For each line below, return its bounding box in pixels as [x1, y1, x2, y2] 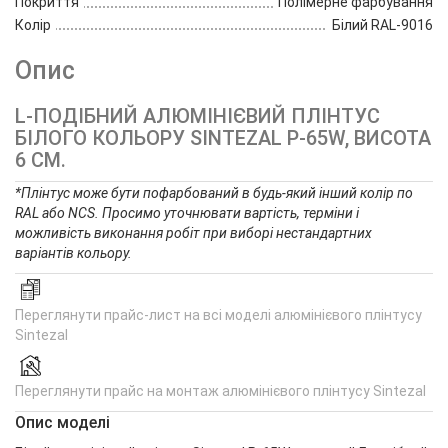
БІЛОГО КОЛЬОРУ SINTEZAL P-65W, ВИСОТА [15, 126, 431, 151]
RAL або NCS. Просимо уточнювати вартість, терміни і [15, 205, 359, 222]
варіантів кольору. [15, 245, 132, 262]
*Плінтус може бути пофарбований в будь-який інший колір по [15, 185, 413, 202]
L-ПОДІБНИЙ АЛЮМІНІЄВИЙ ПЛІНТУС [15, 104, 380, 129]
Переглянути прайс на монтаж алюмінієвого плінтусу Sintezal [15, 383, 426, 400]
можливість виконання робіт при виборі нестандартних [15, 225, 372, 242]
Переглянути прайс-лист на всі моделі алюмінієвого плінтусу [15, 307, 422, 324]
